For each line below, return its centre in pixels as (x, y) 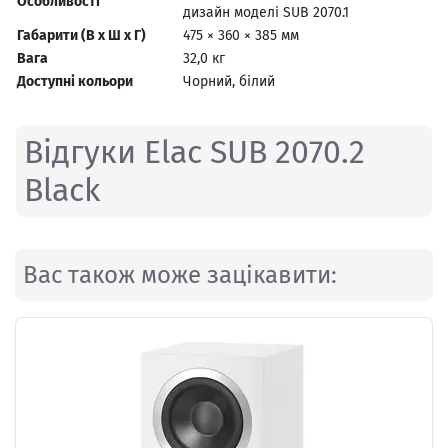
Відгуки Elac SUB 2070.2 (194, 151)
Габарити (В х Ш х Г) (81, 35)
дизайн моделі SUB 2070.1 (266, 12)
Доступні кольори (75, 81)
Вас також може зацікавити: (180, 274)
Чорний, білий (229, 81)
